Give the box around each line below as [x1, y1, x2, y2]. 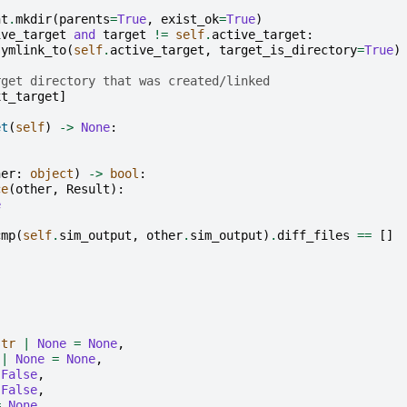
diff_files [277, 228, 350, 243]
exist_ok [161, 12, 219, 27]
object [30, 166, 74, 182]
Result [66, 182, 110, 197]
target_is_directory [219, 43, 357, 58]
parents [59, 12, 110, 27]
